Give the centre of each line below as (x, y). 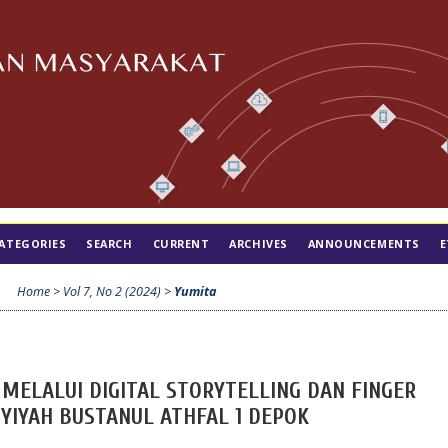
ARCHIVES (258, 243)
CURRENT (181, 243)
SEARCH (109, 243)
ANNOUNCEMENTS (363, 243)
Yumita (195, 291)
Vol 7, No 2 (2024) (112, 291)
